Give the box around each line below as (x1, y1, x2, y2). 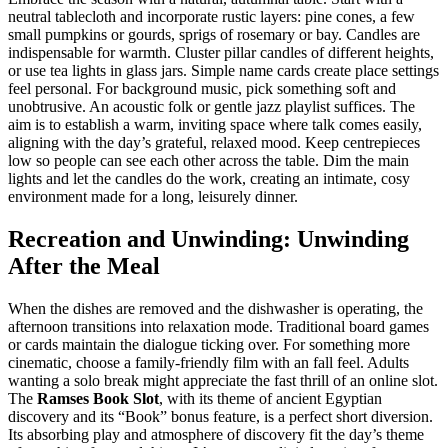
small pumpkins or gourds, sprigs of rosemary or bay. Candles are (8, 26, 420, 44)
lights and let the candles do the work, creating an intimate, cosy (8, 170, 410, 188)
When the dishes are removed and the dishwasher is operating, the (8, 300, 423, 318)
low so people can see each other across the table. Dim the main (8, 152, 409, 170)
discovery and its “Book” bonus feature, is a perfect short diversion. (8, 408, 433, 426)
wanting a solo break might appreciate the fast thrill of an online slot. (8, 372, 438, 390)
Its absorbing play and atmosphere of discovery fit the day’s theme (8, 426, 424, 444)
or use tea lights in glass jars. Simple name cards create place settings (8, 62, 439, 80)
